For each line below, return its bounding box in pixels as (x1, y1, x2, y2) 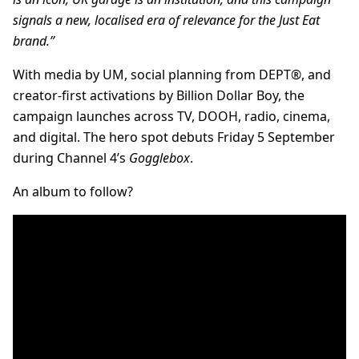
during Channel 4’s (13, 149, 129, 167)
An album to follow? (13, 183, 136, 201)
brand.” (13, 32, 54, 50)
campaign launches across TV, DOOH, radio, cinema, (13, 107, 330, 126)
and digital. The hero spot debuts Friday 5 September (13, 128, 335, 147)
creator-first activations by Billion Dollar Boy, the (13, 87, 305, 105)
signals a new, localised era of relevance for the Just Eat (13, 11, 320, 30)
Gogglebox (129, 149, 190, 167)
